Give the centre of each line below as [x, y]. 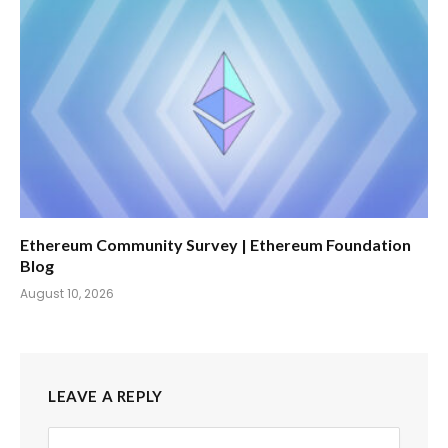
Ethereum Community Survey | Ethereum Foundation [215, 245]
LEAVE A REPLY [105, 396]
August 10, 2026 [67, 294]
